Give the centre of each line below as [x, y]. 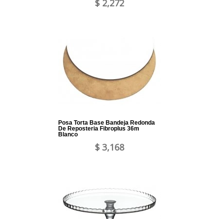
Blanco [68, 135]
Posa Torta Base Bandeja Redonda [107, 123]
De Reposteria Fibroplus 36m [99, 129]
